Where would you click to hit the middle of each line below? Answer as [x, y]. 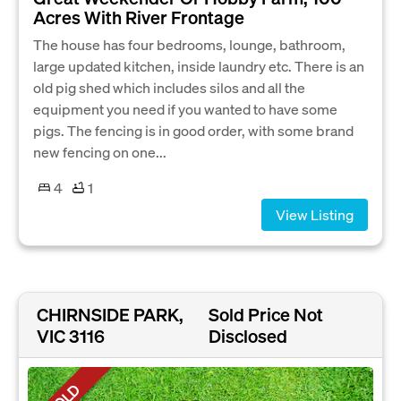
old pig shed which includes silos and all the [169, 87]
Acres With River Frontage [139, 17]
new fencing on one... [100, 151]
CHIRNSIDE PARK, [110, 315]
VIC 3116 [71, 336]
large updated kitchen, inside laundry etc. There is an [199, 65]
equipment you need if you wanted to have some [185, 108]
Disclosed [248, 336]
